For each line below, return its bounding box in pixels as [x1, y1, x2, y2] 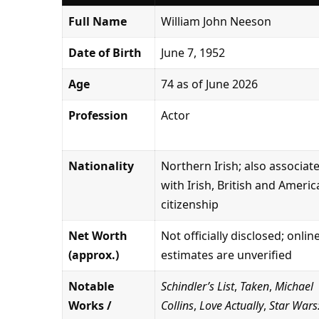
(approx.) [68, 247, 119, 263]
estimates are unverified [160, 247, 292, 263]
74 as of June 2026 [160, 76, 258, 93]
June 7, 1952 [160, 45, 225, 61]
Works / [68, 298, 112, 314]
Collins [160, 298, 194, 314]
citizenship [160, 197, 219, 213]
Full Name [68, 14, 127, 30]
